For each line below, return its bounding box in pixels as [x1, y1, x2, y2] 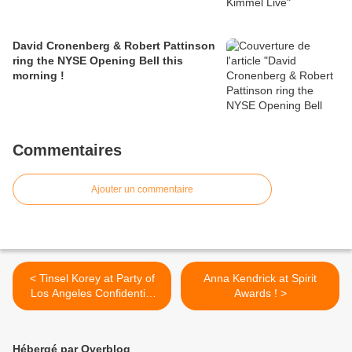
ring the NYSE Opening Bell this [13, 54, 183, 68]
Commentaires [13, 141, 122, 159]
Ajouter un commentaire [91, 184, 193, 196]
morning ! [13, 69, 64, 82]
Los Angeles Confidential [30, 287, 154, 300]
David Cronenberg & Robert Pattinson [13, 39, 215, 53]
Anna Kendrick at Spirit [203, 272, 317, 285]
